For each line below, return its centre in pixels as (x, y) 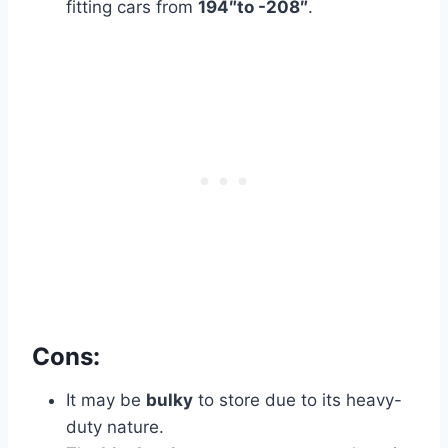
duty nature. (115, 427)
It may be (106, 400)
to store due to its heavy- (297, 400)
